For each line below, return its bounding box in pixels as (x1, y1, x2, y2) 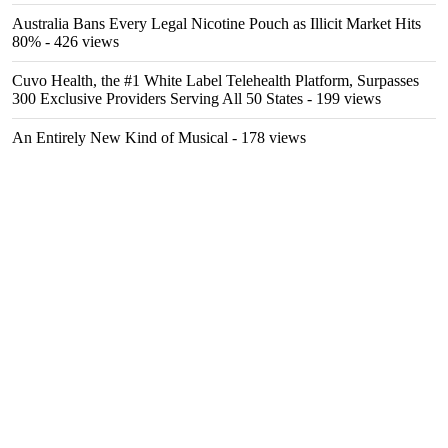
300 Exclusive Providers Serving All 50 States (12, 90, 303, 107)
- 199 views (303, 90, 381, 107)
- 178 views (228, 129, 306, 146)
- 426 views (41, 33, 119, 50)
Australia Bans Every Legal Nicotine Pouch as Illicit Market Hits (12, 15, 421, 32)
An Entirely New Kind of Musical (12, 129, 228, 146)
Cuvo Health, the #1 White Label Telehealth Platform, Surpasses (12, 72, 419, 89)
